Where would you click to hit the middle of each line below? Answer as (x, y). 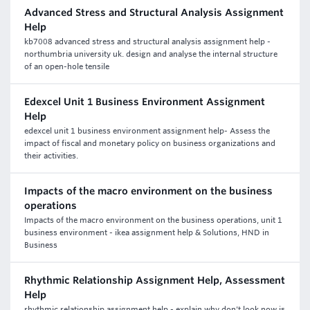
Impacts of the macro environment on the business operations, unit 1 (153, 220)
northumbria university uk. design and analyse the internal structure (151, 54)
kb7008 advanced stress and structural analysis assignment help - (147, 42)
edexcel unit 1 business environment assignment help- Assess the (147, 131)
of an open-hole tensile (67, 66)
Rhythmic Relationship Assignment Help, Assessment (155, 280)
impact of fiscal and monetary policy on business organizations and (150, 143)
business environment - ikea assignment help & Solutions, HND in (147, 232)
